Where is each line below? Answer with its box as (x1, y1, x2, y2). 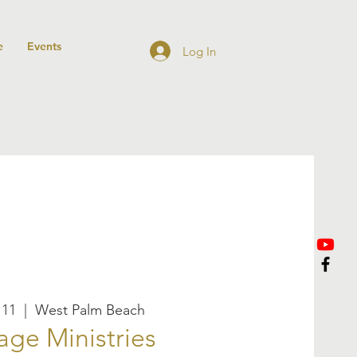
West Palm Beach (35, 301, 146, 320)
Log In (182, 43, 216, 59)
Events (27, 39, 61, 53)
